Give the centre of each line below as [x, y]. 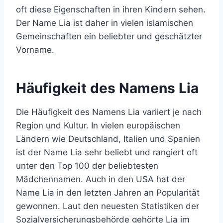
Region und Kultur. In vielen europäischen [98, 125]
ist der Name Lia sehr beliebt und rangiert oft [107, 152]
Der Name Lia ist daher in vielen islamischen [105, 23]
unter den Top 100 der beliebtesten [87, 166]
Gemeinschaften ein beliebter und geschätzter [109, 36]
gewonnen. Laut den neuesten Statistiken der [108, 206]
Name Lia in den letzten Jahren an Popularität [108, 193]
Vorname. [35, 50]
